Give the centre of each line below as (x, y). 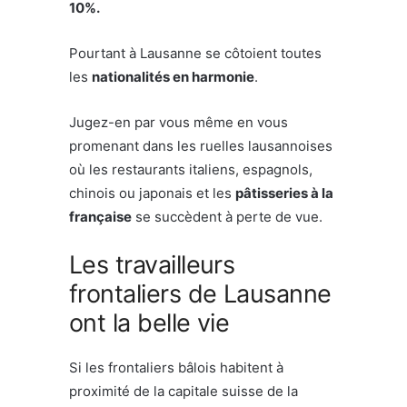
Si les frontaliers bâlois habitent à (176, 367)
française (100, 216)
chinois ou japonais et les (152, 193)
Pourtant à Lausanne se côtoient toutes (195, 53)
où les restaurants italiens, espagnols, (191, 169)
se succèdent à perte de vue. (227, 216)
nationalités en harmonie (173, 76)
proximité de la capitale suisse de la (184, 391)
